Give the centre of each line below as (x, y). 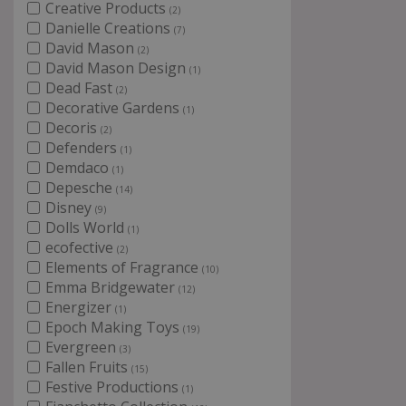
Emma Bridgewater (112, 287)
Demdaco (79, 168)
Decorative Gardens (114, 108)
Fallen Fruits (88, 367)
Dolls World (87, 227)
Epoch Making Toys (114, 327)
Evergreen (82, 347)
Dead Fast (81, 88)
